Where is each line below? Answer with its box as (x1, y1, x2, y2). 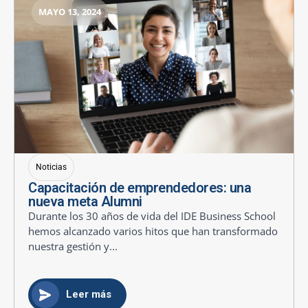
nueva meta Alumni (28, 192, 142, 210)
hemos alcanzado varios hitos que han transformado (28, 223, 278, 238)
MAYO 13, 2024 (38, 5, 101, 18)
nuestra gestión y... (28, 239, 118, 253)
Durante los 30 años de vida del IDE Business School (28, 208, 276, 223)
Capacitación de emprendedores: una (28, 179, 251, 196)
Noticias (36, 162, 67, 172)
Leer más (65, 288, 111, 301)
